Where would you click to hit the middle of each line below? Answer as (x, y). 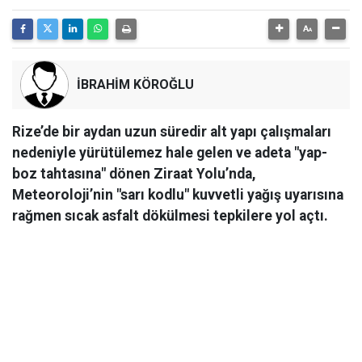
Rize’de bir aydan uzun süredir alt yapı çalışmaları (172, 132)
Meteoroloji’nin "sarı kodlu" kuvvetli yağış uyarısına (178, 195)
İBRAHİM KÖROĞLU (135, 85)
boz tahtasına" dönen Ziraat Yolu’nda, (134, 174)
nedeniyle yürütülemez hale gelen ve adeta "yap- (170, 153)
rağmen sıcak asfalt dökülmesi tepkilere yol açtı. (170, 216)
